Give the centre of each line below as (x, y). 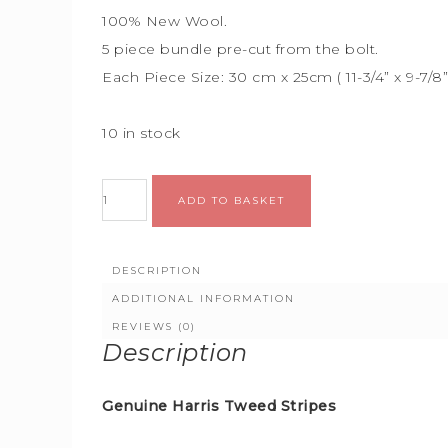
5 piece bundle (159, 49)
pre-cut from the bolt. (297, 49)
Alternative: (351, 189)
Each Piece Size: (165, 77)
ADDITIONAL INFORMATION (203, 298)
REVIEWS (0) (154, 326)
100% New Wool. (164, 21)
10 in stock (141, 133)
